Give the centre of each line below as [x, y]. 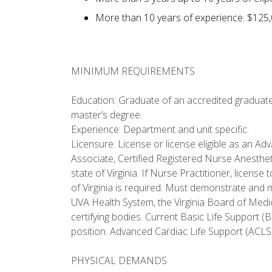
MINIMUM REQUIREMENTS [133, 71]
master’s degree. [107, 115]
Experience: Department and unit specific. [160, 130]
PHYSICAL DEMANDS [119, 261]
